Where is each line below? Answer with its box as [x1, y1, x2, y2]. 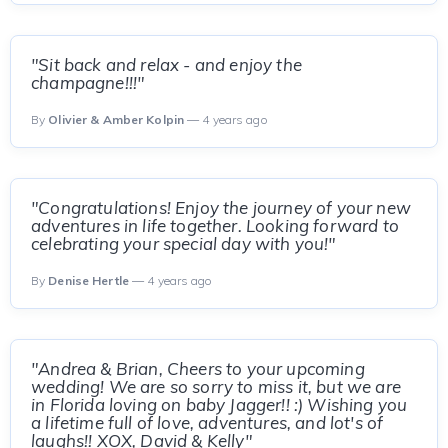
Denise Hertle [48, 273, 129, 288]
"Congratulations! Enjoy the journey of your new [31, 197, 411, 218]
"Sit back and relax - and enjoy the [31, 54, 302, 75]
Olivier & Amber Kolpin [48, 112, 185, 127]
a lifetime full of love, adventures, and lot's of [31, 412, 384, 433]
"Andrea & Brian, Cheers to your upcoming [31, 358, 365, 379]
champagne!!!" [31, 72, 145, 93]
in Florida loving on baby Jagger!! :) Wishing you [31, 394, 408, 415]
